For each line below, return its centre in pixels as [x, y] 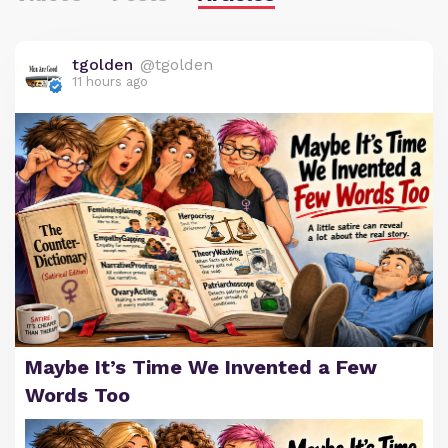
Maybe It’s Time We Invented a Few [201, 367]
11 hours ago [110, 81]
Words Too [77, 395]
